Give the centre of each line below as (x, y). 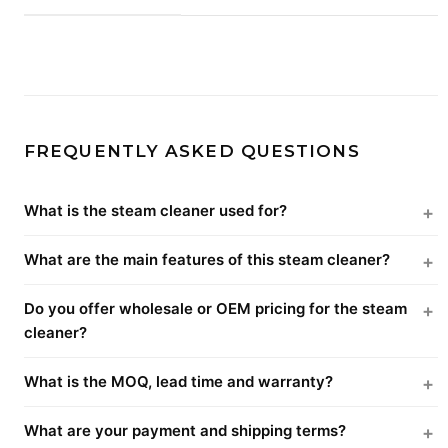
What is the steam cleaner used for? (155, 210)
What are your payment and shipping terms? (185, 430)
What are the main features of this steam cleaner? (207, 259)
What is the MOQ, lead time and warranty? (178, 381)
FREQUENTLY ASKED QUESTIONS (192, 150)
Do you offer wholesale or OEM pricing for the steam (215, 308)
